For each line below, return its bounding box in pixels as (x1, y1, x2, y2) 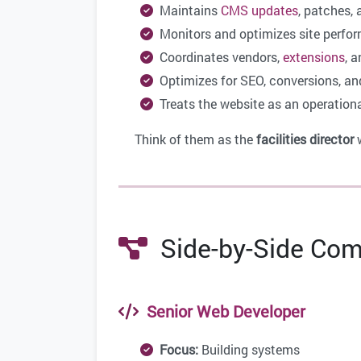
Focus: (160, 341, 198, 359)
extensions (283, 48, 345, 66)
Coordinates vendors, (153, 48, 283, 66)
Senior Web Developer (139, 301, 305, 322)
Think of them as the (135, 131, 256, 148)
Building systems (198, 341, 300, 359)
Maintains (153, 2, 221, 19)
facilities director (256, 131, 354, 148)
